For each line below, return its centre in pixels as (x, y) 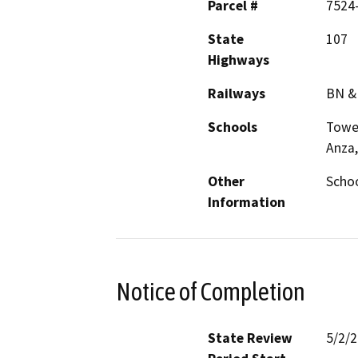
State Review (250, 338)
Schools (233, 127)
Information (247, 202)
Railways (237, 93)
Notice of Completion (211, 291)
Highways (239, 60)
